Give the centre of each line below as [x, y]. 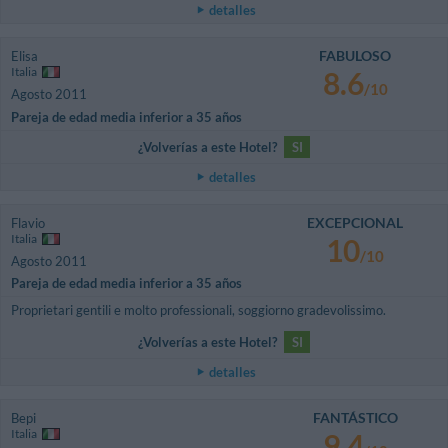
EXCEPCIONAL [355, 222]
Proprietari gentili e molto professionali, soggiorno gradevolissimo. [198, 310]
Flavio [28, 222]
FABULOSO [355, 56]
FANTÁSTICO [355, 418]
